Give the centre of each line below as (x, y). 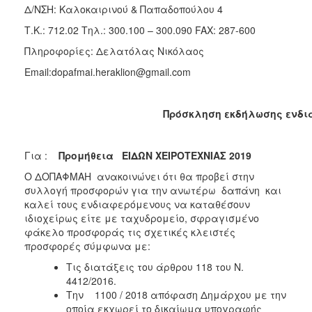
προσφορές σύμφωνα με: (87, 245)
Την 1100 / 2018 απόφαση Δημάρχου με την (176, 294)
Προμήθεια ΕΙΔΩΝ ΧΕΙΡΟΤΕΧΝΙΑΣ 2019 (154, 155)
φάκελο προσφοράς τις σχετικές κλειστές (130, 232)
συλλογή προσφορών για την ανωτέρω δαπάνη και (153, 190)
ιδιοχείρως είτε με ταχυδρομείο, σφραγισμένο (142, 218)
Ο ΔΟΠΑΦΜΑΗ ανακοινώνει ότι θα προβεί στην (139, 176)
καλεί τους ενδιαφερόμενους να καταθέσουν (137, 204)
